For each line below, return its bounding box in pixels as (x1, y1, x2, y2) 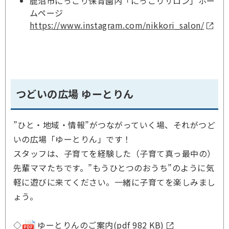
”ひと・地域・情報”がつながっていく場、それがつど (13, 119, 215, 131)
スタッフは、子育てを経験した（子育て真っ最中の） (13, 147, 216, 160)
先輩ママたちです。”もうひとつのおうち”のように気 (13, 162, 215, 174)
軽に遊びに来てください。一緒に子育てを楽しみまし (13, 176, 216, 189)
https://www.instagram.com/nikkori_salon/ (30, 19, 204, 32)
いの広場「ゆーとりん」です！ (13, 133, 131, 146)
